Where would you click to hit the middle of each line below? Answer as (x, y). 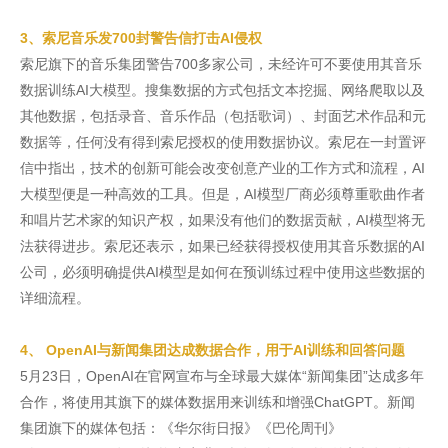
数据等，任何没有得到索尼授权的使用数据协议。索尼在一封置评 (223, 142)
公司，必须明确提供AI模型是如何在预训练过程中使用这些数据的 (222, 272)
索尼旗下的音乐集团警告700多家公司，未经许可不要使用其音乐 (221, 64)
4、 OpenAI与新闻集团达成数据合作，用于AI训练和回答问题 (212, 350)
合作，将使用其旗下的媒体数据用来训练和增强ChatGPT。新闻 (217, 402)
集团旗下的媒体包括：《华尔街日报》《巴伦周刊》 (181, 428)
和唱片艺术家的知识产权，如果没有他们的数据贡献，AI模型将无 (222, 220)
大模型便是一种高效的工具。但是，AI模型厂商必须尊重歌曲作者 (222, 194)
